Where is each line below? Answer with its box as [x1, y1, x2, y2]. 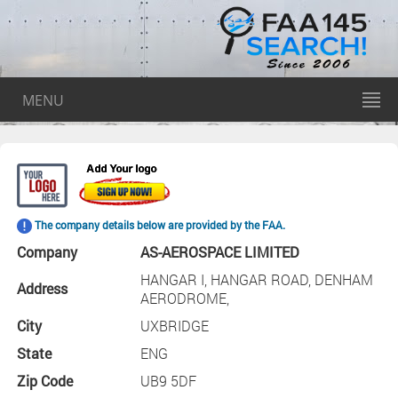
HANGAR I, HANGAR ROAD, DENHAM [139, 270, 373, 289]
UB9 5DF [139, 371, 196, 390]
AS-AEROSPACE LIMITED [139, 243, 299, 261]
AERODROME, [139, 289, 229, 307]
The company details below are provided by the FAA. [31, 218, 285, 232]
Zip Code [16, 371, 73, 390]
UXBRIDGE [139, 316, 209, 335]
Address [16, 279, 68, 298]
